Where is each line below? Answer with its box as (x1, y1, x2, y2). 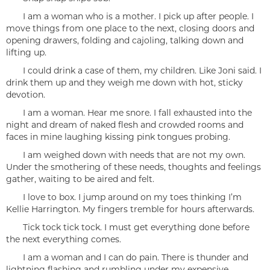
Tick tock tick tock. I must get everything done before (6, 222, 250, 233)
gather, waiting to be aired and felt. (6, 174, 164, 184)
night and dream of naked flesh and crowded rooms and (6, 119, 243, 130)
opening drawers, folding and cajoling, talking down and (6, 35, 243, 46)
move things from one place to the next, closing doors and (6, 23, 254, 34)
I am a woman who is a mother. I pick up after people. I (6, 11, 254, 22)
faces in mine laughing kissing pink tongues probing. (6, 131, 235, 142)
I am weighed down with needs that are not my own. (6, 149, 245, 160)
